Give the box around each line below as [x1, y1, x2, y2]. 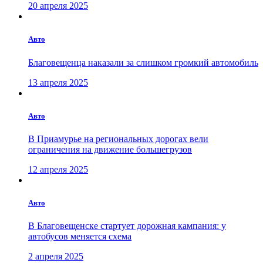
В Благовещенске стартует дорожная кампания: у [28, 221, 226, 231]
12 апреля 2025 [28, 164, 88, 174]
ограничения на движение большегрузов [28, 144, 192, 154]
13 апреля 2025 [28, 77, 88, 87]
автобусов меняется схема [28, 231, 131, 242]
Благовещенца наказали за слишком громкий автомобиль [28, 57, 258, 68]
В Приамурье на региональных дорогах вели [28, 133, 208, 144]
